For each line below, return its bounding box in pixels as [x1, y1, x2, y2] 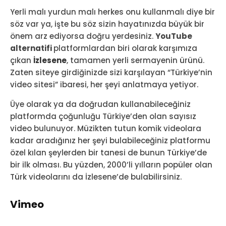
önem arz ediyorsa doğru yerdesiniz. [10, 30, 155, 41]
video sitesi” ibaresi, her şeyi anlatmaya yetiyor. [10, 79, 198, 90]
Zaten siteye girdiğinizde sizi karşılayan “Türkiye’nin [10, 67, 212, 78]
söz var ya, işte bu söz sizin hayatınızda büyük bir [10, 18, 204, 29]
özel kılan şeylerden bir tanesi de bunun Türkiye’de [10, 147, 207, 158]
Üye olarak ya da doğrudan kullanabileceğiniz [10, 98, 191, 109]
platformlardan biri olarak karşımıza [53, 42, 197, 53]
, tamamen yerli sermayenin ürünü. [67, 54, 204, 66]
